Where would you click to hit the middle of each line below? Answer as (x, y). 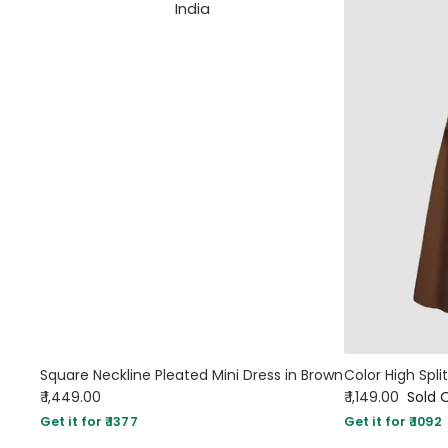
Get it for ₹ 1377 (89, 422)
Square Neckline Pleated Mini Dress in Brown (191, 375)
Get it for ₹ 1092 (393, 422)
